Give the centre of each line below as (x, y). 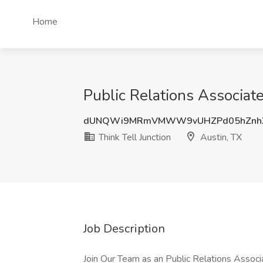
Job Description (124, 229)
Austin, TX (220, 137)
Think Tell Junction (134, 137)
